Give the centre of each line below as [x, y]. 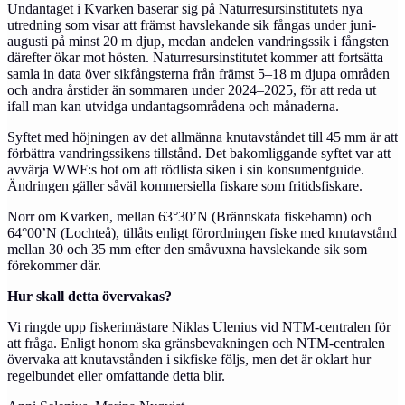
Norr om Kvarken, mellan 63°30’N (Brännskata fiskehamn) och [189, 217]
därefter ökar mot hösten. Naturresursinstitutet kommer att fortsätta [195, 57]
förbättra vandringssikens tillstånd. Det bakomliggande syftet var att [199, 153]
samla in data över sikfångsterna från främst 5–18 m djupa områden [198, 74]
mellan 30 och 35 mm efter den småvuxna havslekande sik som [187, 249]
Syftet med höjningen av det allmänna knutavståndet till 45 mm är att [202, 137]
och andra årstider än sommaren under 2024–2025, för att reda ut [192, 90]
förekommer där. [54, 265]
